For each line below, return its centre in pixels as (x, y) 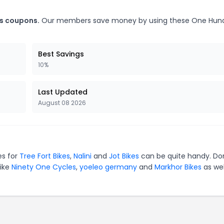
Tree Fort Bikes (45, 156)
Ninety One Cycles (44, 167)
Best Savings (61, 54)
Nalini (82, 156)
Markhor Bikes (178, 167)
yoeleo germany (108, 167)
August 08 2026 (62, 103)
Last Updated (63, 92)
